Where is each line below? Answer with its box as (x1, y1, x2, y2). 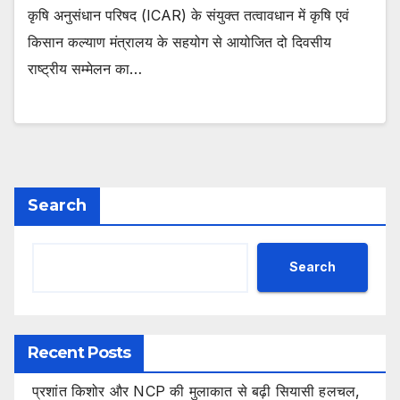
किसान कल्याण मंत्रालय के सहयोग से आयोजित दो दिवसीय (28, 33, 331, 52)
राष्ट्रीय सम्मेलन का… (28, 60, 142, 79)
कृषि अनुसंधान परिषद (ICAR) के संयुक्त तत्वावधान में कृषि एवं (28, 6, 349, 25)
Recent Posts (28, 342, 131, 362)
